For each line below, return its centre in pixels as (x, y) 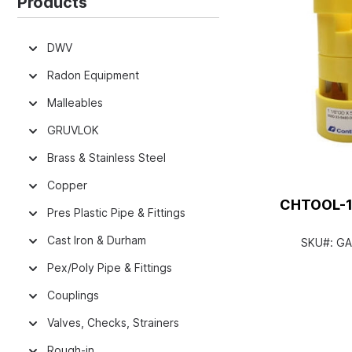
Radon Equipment (93, 75)
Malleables (75, 103)
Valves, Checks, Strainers (113, 323)
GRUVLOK (73, 130)
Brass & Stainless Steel (106, 158)
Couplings (73, 295)
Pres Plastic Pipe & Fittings (116, 213)
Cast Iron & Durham (97, 240)
